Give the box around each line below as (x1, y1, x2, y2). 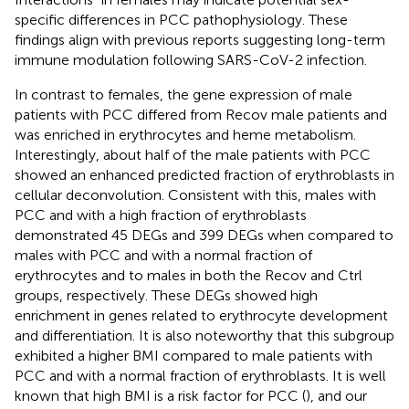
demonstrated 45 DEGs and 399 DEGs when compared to (15, 225, 393, 244)
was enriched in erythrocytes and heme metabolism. (15, 125, 356, 143)
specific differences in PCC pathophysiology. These (15, 10, 348, 28)
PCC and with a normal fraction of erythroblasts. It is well (15, 366, 386, 384)
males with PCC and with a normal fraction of (15, 246, 312, 264)
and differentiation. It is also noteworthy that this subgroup (15, 326, 394, 344)
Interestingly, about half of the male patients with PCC (15, 145, 371, 163)
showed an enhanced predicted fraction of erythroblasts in (15, 165, 394, 184)
